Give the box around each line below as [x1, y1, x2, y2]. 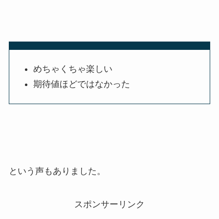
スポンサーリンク [74, 199, 145, 210]
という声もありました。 [8, 166, 106, 176]
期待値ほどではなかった [33, 79, 131, 89]
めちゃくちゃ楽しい [33, 64, 113, 74]
